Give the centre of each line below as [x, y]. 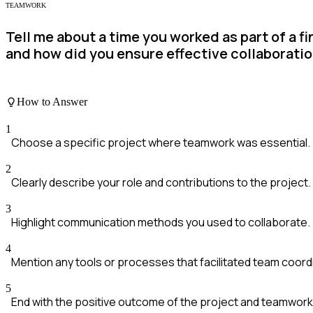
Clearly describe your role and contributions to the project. [161, 183]
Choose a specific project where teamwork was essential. [161, 143]
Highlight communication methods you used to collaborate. [161, 223]
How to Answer [52, 102]
